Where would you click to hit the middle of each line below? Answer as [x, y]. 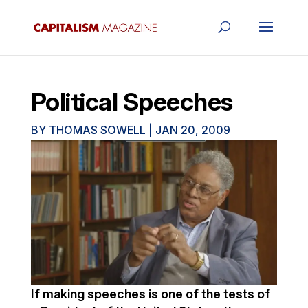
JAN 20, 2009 [192, 130]
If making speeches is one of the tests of [150, 294]
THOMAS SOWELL [97, 130]
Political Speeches [132, 102]
